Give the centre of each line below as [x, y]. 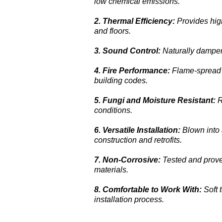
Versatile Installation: [141, 130]
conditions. [113, 110]
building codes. [121, 81]
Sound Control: [132, 51]
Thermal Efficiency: [139, 21]
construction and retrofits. [138, 140]
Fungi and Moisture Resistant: [159, 100]
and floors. [112, 31]
